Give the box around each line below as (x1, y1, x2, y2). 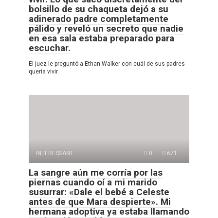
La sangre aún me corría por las (29, 166, 163, 178)
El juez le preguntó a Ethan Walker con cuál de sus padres (29, 60, 185, 67)
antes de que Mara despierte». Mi (29, 196, 171, 207)
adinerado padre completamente (29, 13, 168, 24)
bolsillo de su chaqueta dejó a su (29, 3, 168, 15)
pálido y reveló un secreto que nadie (29, 22, 183, 34)
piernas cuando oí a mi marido (29, 176, 157, 188)
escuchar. (29, 42, 71, 54)
